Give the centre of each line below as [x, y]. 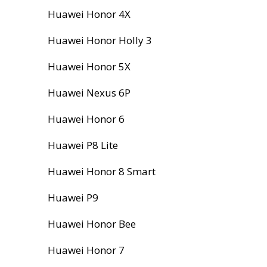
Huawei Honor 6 [86, 119]
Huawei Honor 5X [89, 66]
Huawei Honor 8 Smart [102, 171]
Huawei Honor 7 [86, 250]
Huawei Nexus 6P [89, 92]
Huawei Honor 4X [89, 14]
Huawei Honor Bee [92, 223]
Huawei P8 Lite [83, 145]
